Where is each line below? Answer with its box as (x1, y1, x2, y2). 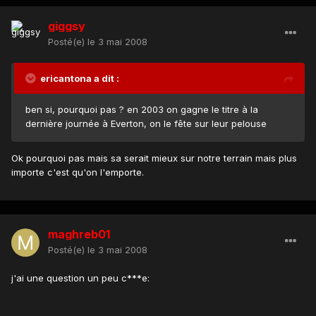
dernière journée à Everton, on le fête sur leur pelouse (25, 117, 267, 129)
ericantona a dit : (40, 72, 119, 84)
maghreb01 (48, 226, 110, 241)
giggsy (48, 18, 85, 33)
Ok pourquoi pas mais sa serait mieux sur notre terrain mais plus (11, 152, 297, 164)
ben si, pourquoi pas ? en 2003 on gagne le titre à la (25, 103, 258, 115)
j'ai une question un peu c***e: (11, 272, 150, 284)
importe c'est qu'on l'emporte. (11, 166, 144, 178)
